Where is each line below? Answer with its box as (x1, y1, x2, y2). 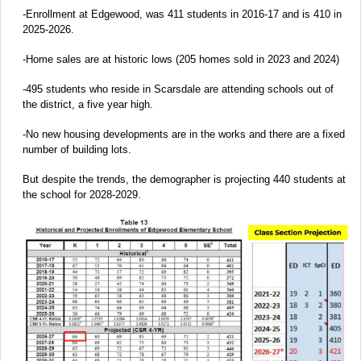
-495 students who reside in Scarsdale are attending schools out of (23, 82, 334, 95)
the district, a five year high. (23, 98, 153, 110)
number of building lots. (23, 143, 131, 156)
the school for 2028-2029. (23, 188, 141, 201)
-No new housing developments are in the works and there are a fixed (23, 127, 345, 140)
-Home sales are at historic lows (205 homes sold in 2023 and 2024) (23, 52, 339, 65)
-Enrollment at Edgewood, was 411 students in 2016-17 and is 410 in (23, 7, 342, 20)
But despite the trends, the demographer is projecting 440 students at (23, 172, 346, 185)
